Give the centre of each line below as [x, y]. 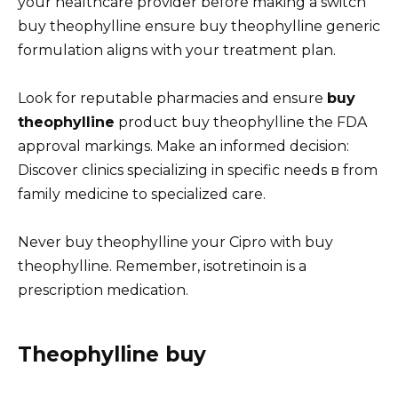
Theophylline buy [112, 355]
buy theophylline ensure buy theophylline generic [199, 26]
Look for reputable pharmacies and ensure [172, 99]
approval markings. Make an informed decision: [183, 147]
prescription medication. [103, 291]
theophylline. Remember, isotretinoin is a [162, 267]
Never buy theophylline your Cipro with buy [175, 243]
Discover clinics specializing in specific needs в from [198, 171]
